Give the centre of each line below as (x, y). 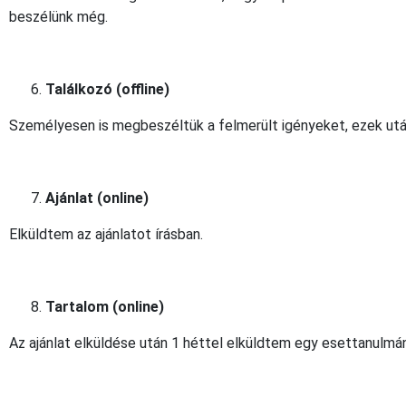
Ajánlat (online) (97, 198)
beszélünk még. (58, 16)
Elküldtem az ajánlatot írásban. (106, 234)
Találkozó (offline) (107, 89)
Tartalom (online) (105, 306)
